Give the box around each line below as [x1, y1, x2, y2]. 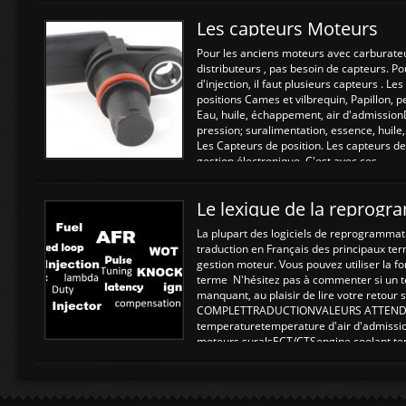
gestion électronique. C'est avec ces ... [197, 153, 388, 169]
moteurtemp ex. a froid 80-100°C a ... [197, 349, 382, 364]
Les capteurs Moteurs [197, 16, 378, 41]
